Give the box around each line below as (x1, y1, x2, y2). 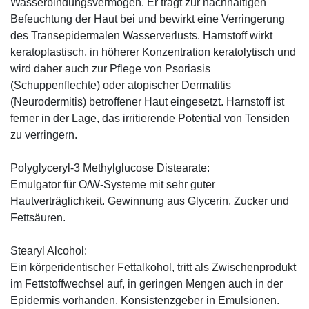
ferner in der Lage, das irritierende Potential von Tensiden (10, 112, 290, 124)
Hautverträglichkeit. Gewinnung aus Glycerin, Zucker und (10, 195, 289, 207)
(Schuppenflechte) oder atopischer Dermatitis (10, 79, 231, 91)
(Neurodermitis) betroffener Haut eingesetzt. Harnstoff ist (10, 95, 284, 108)
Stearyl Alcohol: (10, 244, 87, 257)
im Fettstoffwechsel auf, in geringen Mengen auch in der (10, 277, 283, 290)
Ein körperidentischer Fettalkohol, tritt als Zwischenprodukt (10, 261, 296, 273)
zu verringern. (10, 128, 77, 141)
